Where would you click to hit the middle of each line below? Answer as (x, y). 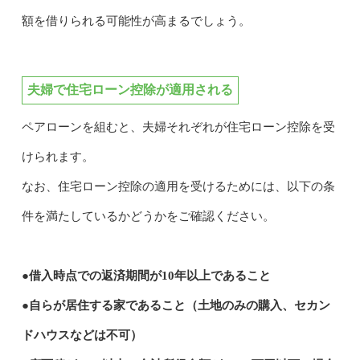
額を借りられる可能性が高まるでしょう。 (136, 20)
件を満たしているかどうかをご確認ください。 (148, 216)
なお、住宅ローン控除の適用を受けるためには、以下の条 (178, 186)
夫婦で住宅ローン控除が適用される (130, 89)
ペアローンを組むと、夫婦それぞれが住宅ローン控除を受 (178, 127)
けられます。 (57, 156)
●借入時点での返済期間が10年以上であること (146, 275)
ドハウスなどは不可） (82, 335)
